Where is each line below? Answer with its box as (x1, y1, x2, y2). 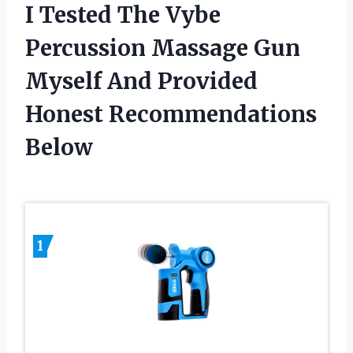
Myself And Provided (25, 66, 258, 95)
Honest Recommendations (25, 99, 317, 128)
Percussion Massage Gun (25, 33, 300, 62)
